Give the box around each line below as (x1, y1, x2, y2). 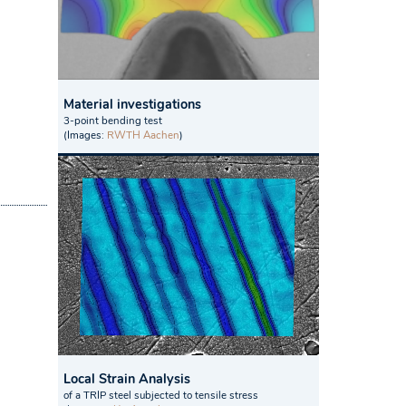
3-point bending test (63, 112, 162, 128)
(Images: (63, 127, 107, 142)
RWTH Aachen (107, 127, 179, 142)
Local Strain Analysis (63, 370, 190, 389)
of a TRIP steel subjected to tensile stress (63, 388, 258, 403)
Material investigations (63, 94, 201, 113)
